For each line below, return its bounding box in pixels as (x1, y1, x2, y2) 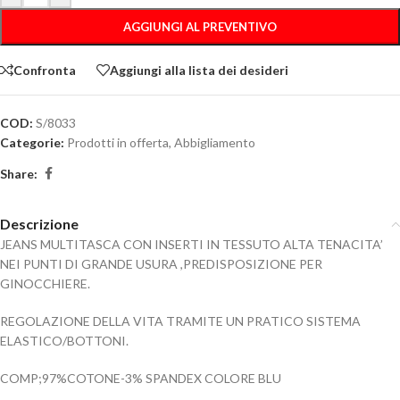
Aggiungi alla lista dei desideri (110, 62, 288, 78)
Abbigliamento (174, 135, 255, 150)
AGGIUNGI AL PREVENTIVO (123, 20, 277, 34)
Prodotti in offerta (67, 135, 169, 150)
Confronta (13, 62, 76, 78)
